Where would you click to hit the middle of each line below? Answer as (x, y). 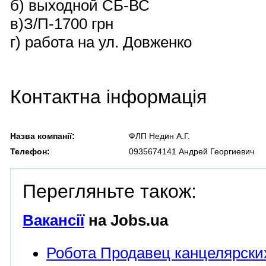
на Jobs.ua (126, 220)
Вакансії (53, 220)
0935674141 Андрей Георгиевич (191, 151)
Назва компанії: (42, 136)
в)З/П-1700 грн (62, 24)
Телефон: (30, 151)
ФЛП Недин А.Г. (159, 136)
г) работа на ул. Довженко (101, 42)
